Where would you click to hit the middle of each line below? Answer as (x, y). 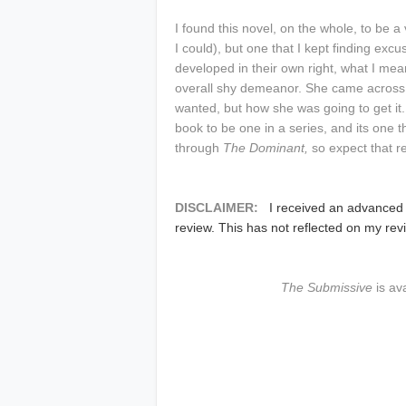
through (199, 148)
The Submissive (326, 287)
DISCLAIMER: (220, 208)
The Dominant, (266, 148)
